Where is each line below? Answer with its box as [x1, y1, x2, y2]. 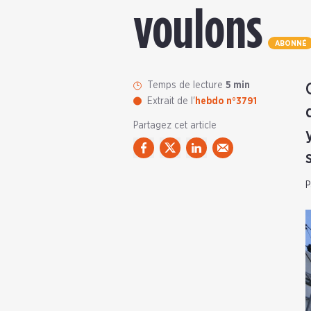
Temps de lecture [147, 81, 226, 90]
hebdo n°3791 [195, 96, 257, 106]
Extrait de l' [147, 96, 195, 106]
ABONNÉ [275, 40, 306, 48]
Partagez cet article [133, 121, 217, 131]
